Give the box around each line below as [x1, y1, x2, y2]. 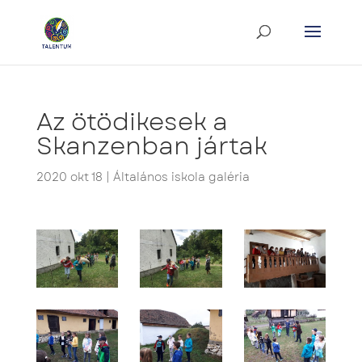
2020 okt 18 [36, 169, 103, 185]
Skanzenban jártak [36, 128, 267, 163]
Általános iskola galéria [112, 169, 250, 185]
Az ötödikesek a [36, 104, 228, 139]
